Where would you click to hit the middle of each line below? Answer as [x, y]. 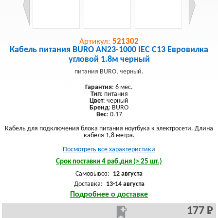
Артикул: [96, 42]
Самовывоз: [93, 174]
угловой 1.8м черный [109, 60]
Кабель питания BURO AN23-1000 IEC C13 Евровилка [109, 50]
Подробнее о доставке [109, 195]
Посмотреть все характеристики [109, 150]
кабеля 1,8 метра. [109, 136]
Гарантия [99, 87]
